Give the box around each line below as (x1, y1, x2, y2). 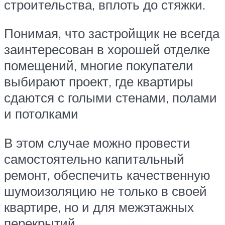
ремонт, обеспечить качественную (4, 166, 210, 183)
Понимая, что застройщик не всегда (4, 25, 219, 42)
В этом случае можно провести (4, 134, 190, 151)
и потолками (4, 105, 78, 122)
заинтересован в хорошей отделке (4, 41, 210, 58)
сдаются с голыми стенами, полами (4, 89, 217, 106)
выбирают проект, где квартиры (4, 73, 193, 90)
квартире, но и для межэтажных (4, 198, 194, 215)
